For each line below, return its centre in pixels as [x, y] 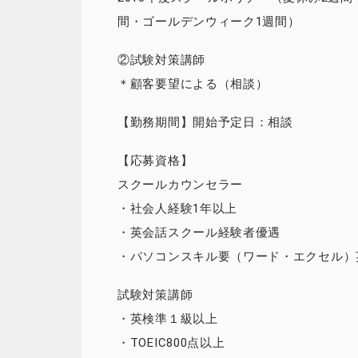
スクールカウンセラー [180, 185]
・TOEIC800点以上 [171, 343]
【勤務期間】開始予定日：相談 [205, 122]
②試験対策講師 [161, 60]
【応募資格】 [155, 161]
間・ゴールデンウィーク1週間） [209, 22]
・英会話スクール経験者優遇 [199, 233]
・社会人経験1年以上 [177, 209]
